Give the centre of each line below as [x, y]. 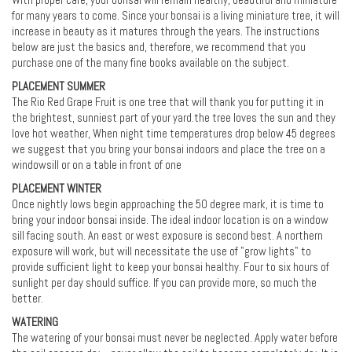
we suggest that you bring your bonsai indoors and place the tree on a [169, 150]
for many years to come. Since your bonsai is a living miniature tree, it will [176, 16]
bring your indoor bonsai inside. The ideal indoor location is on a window [170, 220]
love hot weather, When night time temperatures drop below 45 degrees [174, 134]
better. [27, 299]
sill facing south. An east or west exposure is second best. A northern [167, 236]
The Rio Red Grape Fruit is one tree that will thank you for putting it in [168, 103]
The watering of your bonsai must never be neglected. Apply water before [175, 338]
